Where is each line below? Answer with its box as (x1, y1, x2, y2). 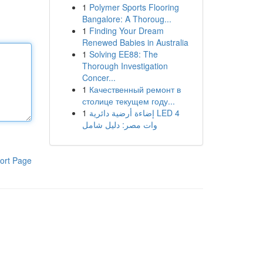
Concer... (82, 72, 116, 83)
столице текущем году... (82, 95, 175, 107)
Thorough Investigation (82, 60, 168, 72)
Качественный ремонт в (89, 83, 181, 95)
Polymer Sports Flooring (89, 1, 179, 13)
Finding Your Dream (89, 25, 164, 36)
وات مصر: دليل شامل (82, 119, 157, 130)
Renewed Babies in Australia (82, 36, 188, 48)
